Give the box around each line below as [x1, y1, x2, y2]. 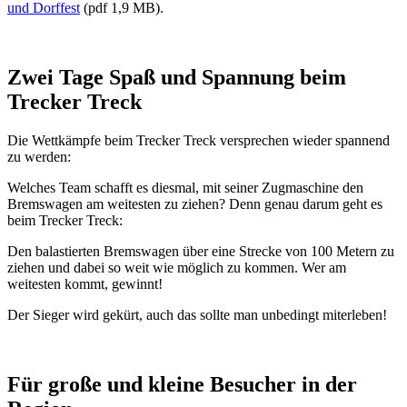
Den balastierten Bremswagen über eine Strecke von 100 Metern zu [7, 243, 394, 260]
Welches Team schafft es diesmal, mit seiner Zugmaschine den [7, 180, 363, 196]
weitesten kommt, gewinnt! [7, 276, 163, 293]
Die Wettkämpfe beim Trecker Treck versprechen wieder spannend [7, 133, 390, 149]
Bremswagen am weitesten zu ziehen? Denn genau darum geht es [7, 196, 382, 213]
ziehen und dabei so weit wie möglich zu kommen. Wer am [7, 260, 346, 276]
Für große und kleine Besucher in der [7, 372, 357, 397]
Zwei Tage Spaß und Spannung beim [7, 65, 346, 90]
